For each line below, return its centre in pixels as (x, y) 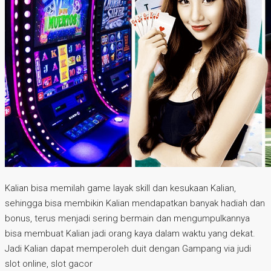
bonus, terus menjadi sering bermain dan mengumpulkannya (127, 219)
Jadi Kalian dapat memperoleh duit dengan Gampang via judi (128, 249)
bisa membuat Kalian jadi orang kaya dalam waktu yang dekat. (130, 234)
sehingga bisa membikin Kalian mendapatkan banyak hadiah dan (135, 204)
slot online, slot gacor (49, 264)
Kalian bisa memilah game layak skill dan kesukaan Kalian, (120, 188)
